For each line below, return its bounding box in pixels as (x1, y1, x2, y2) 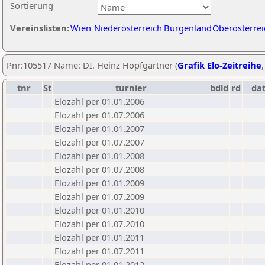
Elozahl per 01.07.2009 (54, 190, 144, 202)
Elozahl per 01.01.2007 (54, 122, 144, 134)
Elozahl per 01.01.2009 (54, 177, 144, 189)
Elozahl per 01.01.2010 (54, 204, 144, 216)
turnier (115, 82, 147, 93)
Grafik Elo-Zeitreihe (177, 59, 261, 71)
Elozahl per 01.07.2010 (54, 218, 144, 230)
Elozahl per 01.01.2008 (54, 150, 144, 161)
